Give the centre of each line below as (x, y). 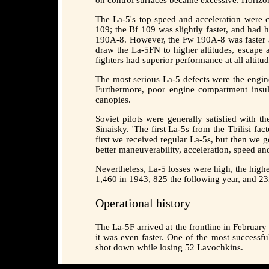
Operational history (143, 203)
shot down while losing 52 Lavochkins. (169, 247)
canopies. (113, 99)
